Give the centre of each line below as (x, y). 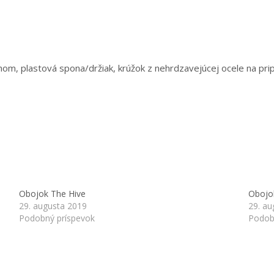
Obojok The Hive (52, 193)
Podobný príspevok (57, 218)
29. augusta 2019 (53, 206)
